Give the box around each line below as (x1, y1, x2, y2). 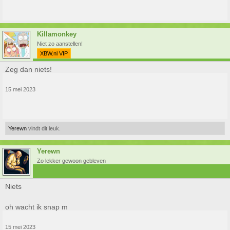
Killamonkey (37, 30, 76, 38)
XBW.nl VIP (40, 50, 68, 56)
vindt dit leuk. (27, 125, 61, 131)
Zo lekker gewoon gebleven (37, 158, 106, 164)
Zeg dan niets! (5, 65, 52, 73)
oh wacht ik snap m (5, 203, 68, 211)
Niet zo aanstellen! (37, 41, 83, 47)
